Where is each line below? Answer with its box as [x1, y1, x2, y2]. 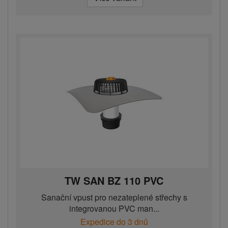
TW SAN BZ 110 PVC [65, 173, 163, 188]
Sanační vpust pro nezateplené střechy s [41, 191, 187, 204]
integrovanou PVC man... [69, 203, 159, 215]
